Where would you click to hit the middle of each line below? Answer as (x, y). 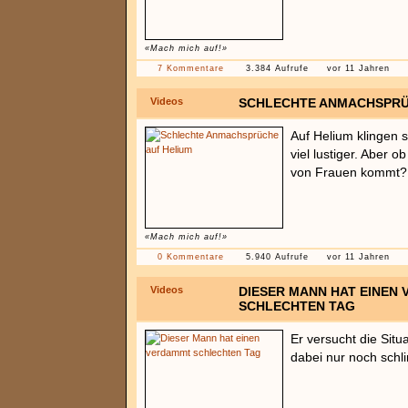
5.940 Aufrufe (277, 257)
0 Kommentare (191, 257)
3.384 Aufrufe (277, 68)
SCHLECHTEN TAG (297, 306)
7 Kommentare (191, 68)
